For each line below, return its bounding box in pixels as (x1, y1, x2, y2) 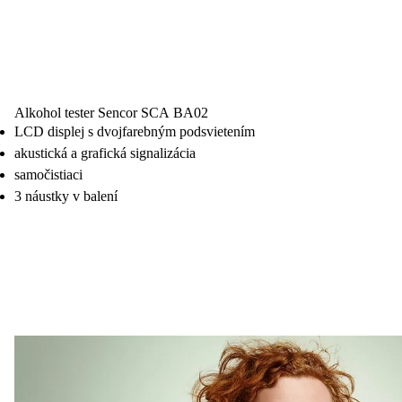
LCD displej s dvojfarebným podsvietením (14, 123, 255, 139)
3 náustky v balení (14, 188, 118, 204)
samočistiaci (14, 166, 83, 182)
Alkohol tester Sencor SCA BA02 (14, 104, 208, 120)
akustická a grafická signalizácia (14, 144, 196, 161)
